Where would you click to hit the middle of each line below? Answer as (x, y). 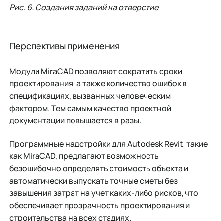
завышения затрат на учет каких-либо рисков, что (104, 193)
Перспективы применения (64, 46)
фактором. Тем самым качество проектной (90, 108)
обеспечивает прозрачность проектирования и (99, 205)
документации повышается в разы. (75, 121)
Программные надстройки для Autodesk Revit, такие (108, 144)
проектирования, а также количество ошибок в (98, 84)
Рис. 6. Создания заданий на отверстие (84, 7)
